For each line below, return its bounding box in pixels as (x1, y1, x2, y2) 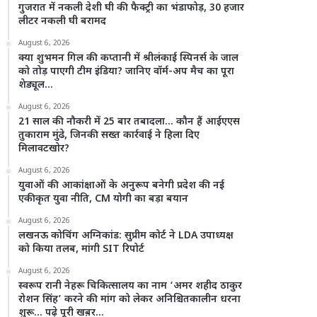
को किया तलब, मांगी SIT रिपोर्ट (18, 243, 145, 256)
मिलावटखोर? (18, 142, 70, 156)
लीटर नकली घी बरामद (18, 15, 107, 28)
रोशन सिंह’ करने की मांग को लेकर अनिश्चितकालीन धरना (18, 293, 241, 306)
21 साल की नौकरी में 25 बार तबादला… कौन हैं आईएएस (18, 115, 241, 129)
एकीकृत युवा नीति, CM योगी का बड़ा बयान (18, 192, 189, 206)
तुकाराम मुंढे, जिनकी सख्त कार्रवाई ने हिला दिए (18, 129, 200, 142)
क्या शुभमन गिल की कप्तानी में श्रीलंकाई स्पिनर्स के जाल (18, 52, 239, 65)
